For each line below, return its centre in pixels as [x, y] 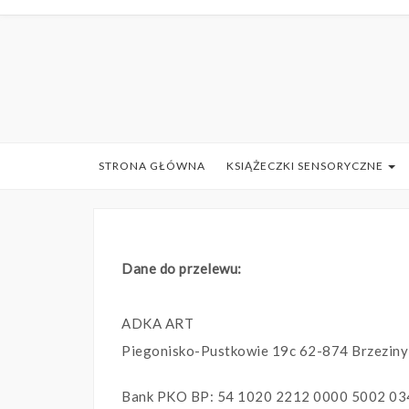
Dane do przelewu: [182, 269]
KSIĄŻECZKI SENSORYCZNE [306, 166]
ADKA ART [157, 324]
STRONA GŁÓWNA [152, 166]
